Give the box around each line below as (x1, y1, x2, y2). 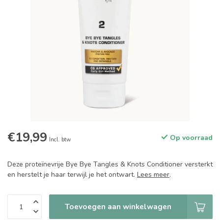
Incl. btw (49, 136, 71, 143)
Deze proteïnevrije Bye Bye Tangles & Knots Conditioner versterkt (7, 160, 213, 169)
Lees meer (137, 170, 169, 179)
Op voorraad (168, 133, 213, 142)
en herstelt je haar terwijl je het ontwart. (7, 170, 137, 179)
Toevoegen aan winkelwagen (65, 201, 171, 212)
